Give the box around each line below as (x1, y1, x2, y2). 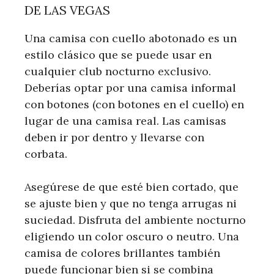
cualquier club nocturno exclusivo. (24, 64, 211, 79)
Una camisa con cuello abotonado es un (24, 31, 237, 46)
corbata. (24, 147, 67, 161)
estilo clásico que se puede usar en (24, 48, 212, 62)
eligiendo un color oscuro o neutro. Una (24, 229, 239, 244)
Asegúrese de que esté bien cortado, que (24, 180, 239, 194)
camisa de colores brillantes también (24, 246, 220, 261)
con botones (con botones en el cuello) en (24, 97, 244, 112)
